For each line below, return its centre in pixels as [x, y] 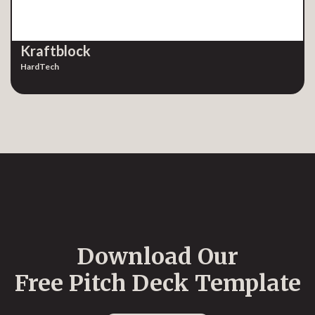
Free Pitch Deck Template [157, 283]
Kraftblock [56, 51]
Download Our [157, 257]
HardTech [40, 66]
